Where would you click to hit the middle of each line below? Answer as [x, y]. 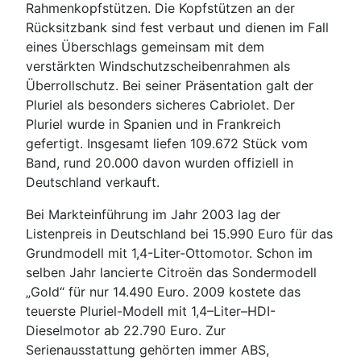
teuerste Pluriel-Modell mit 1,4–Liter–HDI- [151, 311]
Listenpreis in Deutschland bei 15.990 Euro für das [179, 234]
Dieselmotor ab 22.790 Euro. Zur [126, 331]
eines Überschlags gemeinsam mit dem [145, 47]
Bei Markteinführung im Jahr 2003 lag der [153, 215]
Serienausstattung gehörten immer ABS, [147, 350]
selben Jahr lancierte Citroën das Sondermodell [171, 273]
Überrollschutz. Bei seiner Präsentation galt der [170, 86]
